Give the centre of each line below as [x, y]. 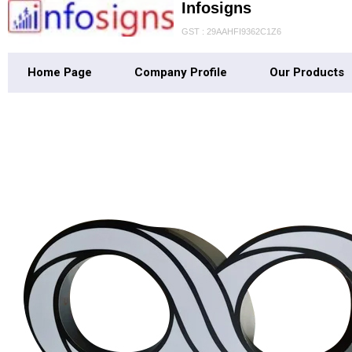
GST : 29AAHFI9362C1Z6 [231, 31]
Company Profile [181, 72]
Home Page [60, 72]
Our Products [307, 72]
